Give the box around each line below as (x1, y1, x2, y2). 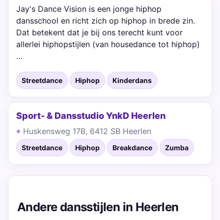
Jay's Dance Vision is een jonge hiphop (16, 4, 162, 14)
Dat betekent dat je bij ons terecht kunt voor (16, 27, 183, 37)
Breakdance (112, 143, 152, 152)
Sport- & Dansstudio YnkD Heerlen (16, 110, 165, 121)
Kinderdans (112, 76, 152, 84)
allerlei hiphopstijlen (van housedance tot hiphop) (16, 39, 200, 49)
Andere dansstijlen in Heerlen (17, 200, 179, 214)
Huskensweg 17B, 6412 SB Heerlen (23, 126, 151, 136)
